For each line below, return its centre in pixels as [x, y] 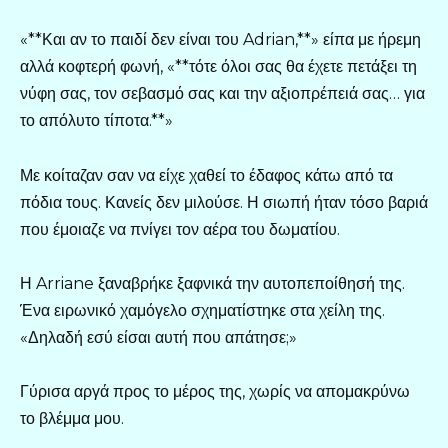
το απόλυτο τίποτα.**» [96, 121]
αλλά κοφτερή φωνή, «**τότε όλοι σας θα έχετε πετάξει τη [218, 67]
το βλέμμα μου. [72, 418]
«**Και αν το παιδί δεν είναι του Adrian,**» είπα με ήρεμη [220, 40]
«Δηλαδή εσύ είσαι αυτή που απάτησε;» [158, 337]
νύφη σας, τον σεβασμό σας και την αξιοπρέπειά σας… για [222, 94]
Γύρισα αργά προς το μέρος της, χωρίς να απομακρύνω [215, 391]
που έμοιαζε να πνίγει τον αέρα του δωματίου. [180, 229]
